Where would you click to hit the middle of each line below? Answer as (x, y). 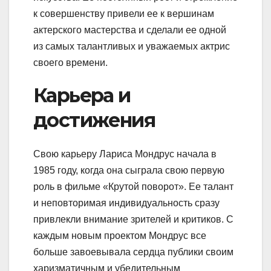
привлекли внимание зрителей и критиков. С (133, 220)
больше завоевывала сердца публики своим (133, 252)
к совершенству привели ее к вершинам (124, 13)
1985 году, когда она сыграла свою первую (129, 171)
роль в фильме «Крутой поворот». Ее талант (133, 187)
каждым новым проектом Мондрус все (120, 236)
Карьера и (82, 95)
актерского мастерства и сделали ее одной (130, 30)
